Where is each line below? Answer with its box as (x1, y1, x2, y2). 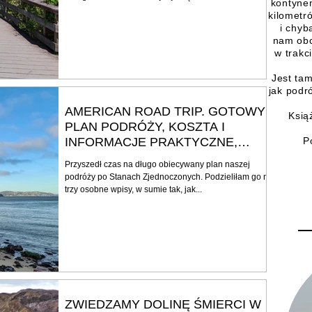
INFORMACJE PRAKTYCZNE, (65, 134, 237, 149)
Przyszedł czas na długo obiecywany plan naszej (65, 159, 250, 169)
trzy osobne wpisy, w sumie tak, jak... (65, 184, 202, 194)
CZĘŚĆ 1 (65, 150, 118, 164)
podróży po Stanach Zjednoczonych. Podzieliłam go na (65, 171, 273, 182)
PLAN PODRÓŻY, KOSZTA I (65, 119, 225, 134)
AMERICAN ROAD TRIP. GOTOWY (65, 104, 265, 118)
